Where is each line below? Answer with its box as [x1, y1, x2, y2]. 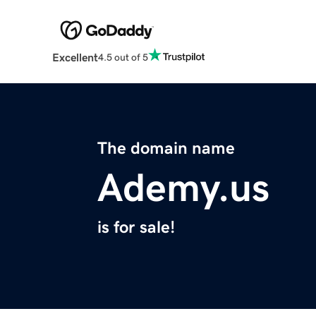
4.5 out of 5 [97, 51, 148, 62]
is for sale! [97, 219, 175, 236]
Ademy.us [97, 168, 269, 208]
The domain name [97, 140, 235, 157]
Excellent [51, 51, 98, 63]
